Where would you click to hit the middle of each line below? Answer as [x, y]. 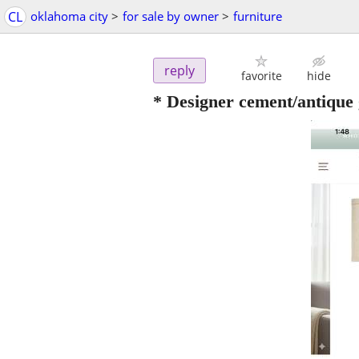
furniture [258, 16]
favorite [261, 76]
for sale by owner [171, 16]
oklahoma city [69, 16]
